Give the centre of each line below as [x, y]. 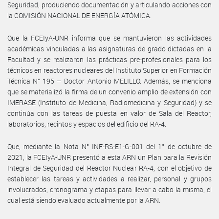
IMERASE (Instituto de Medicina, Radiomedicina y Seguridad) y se [109, 102]
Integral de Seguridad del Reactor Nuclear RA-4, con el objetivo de [109, 168]
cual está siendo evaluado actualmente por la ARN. [84, 200]
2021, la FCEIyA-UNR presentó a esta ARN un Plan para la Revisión [109, 157]
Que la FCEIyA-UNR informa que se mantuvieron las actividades [109, 38]
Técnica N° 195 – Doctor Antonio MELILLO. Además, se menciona [109, 81]
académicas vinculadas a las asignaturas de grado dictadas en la [109, 48]
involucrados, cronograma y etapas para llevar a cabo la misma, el [109, 189]
